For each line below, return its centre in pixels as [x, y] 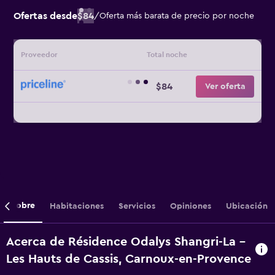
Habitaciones [77, 206]
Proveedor [39, 55]
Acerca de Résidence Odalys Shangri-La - [126, 242]
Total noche [167, 55]
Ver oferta [225, 86]
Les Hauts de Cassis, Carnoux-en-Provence [129, 259]
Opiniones [191, 206]
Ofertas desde [45, 16]
